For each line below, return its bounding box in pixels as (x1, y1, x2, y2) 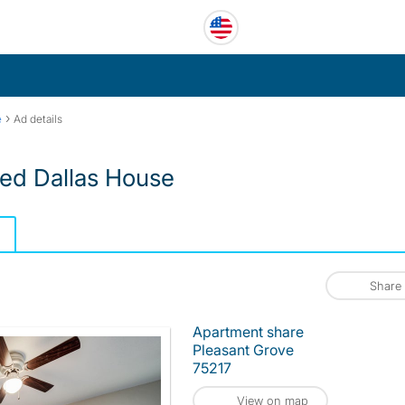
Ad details (14, 112, 62, 126)
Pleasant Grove (193, 341, 294, 359)
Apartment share (193, 323, 304, 341)
